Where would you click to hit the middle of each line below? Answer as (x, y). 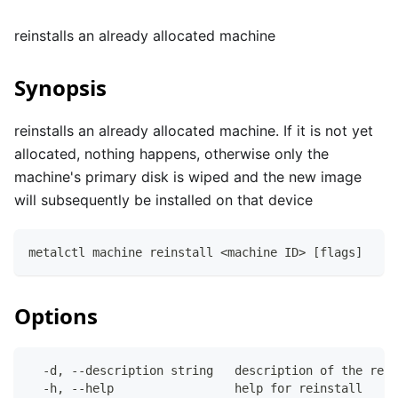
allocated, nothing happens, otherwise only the (171, 154)
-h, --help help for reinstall (195, 389)
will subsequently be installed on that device (163, 200)
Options (56, 316)
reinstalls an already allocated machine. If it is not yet (194, 131)
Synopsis (60, 88)
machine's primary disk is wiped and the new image (188, 177)
